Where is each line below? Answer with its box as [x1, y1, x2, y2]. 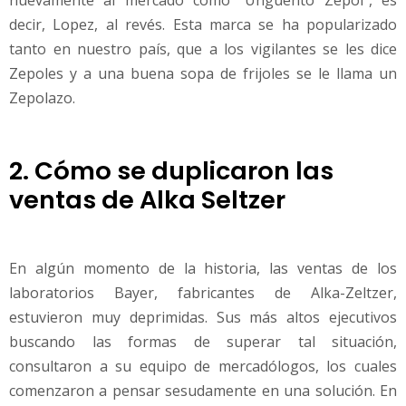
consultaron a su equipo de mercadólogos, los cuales [9, 356, 397, 377]
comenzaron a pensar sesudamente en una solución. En [9, 381, 397, 401]
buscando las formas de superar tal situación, [9, 332, 397, 353]
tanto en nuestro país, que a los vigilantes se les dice [9, 38, 397, 59]
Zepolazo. [9, 87, 75, 108]
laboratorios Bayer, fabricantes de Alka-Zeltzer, [9, 283, 397, 304]
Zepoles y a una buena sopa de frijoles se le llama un [9, 63, 397, 83]
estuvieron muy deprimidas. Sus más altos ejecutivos [9, 307, 397, 328]
